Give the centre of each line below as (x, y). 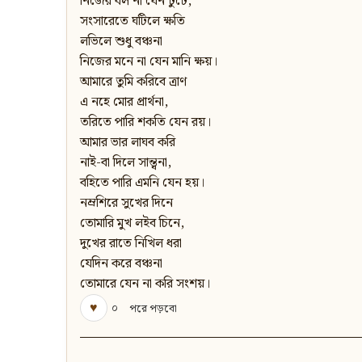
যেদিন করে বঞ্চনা (121, 264)
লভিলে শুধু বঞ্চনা (121, 42)
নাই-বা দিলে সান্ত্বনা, (126, 163)
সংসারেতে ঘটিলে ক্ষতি (133, 22)
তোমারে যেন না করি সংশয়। (145, 284)
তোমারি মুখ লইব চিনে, (132, 224)
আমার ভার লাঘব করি (128, 143)
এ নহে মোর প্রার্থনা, (124, 103)
